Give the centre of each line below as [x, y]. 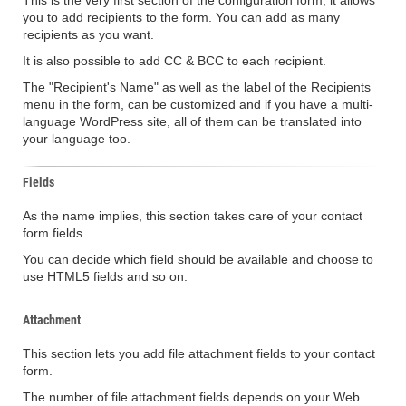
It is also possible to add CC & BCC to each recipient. [174, 61]
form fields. [54, 233]
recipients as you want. [88, 34]
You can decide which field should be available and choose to [198, 259]
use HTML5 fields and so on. [105, 276]
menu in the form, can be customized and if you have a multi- [198, 104]
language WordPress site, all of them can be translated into [192, 121]
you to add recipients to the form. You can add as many [181, 17]
